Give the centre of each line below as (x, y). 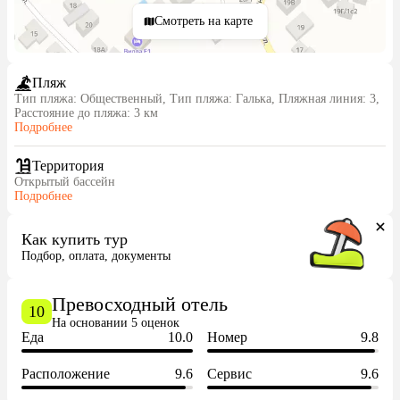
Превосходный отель (140, 304)
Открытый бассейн (65, 182)
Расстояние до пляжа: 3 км (86, 113)
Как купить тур (75, 239)
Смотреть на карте (204, 21)
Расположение (66, 374)
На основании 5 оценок (116, 323)
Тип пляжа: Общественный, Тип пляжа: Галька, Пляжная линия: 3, (197, 99)
